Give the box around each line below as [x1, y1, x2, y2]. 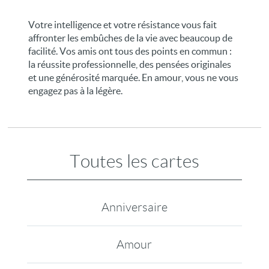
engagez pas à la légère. [28, 85, 123, 96]
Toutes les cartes [70, 151, 199, 171]
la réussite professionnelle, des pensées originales [28, 59, 232, 70]
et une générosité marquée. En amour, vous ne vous [28, 72, 239, 83]
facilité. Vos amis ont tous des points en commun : [28, 46, 232, 56]
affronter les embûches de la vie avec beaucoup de [28, 32, 233, 43]
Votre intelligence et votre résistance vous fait [28, 19, 217, 30]
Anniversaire [101, 201, 168, 214]
